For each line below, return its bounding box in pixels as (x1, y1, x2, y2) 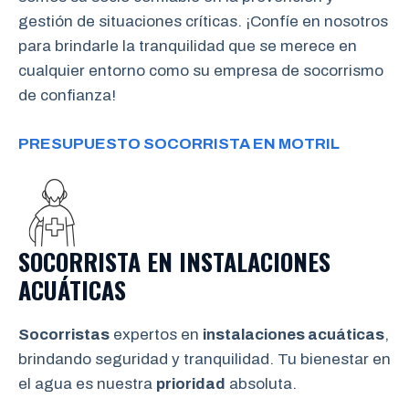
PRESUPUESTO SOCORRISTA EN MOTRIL (18, 134, 340, 152)
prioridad (156, 375, 225, 393)
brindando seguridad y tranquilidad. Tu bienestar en (18, 351, 391, 368)
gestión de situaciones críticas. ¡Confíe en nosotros (18, 13, 388, 30)
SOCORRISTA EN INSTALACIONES (18, 244, 330, 279)
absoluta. (225, 375, 297, 393)
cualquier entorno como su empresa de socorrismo (18, 62, 383, 79)
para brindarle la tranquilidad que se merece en (18, 37, 357, 55)
